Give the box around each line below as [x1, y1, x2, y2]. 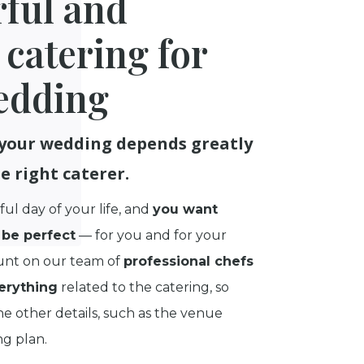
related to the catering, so [57, 279, 229, 296]
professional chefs [123, 253, 253, 270]
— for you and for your [75, 227, 227, 244]
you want [152, 201, 218, 218]
